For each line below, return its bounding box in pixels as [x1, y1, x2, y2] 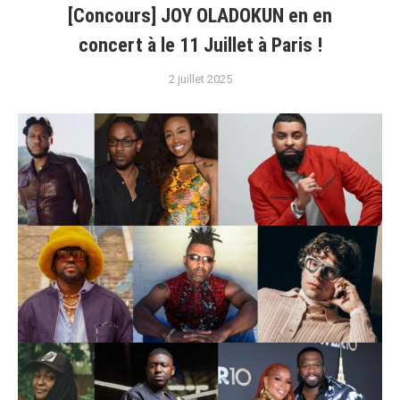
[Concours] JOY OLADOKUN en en [68, 4, 333, 28]
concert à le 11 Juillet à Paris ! [78, 34, 322, 57]
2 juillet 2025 [168, 72, 232, 87]
